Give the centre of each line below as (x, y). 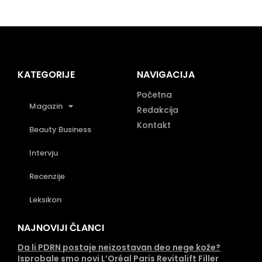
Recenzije (47, 176)
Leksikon (45, 199)
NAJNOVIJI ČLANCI (61, 227)
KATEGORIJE (46, 74)
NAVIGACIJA (166, 74)
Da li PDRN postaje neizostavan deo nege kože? (119, 247)
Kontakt (154, 125)
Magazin (46, 106)
